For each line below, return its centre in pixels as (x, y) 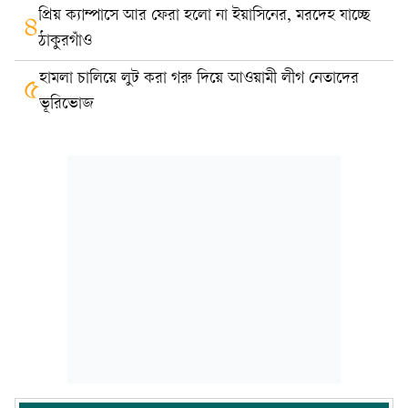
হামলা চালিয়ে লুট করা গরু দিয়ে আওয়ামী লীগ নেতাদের (199, 78)
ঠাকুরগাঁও (65, 41)
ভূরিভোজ (66, 104)
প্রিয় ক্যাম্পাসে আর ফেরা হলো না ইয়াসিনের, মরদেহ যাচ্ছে (204, 15)
